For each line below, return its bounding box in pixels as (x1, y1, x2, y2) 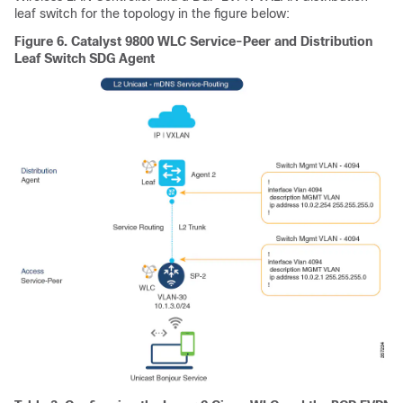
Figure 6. (14, 34, 71, 49)
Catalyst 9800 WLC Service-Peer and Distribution (71, 34, 372, 49)
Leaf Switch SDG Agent (14, 51, 155, 67)
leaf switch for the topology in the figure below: (14, 6, 290, 22)
